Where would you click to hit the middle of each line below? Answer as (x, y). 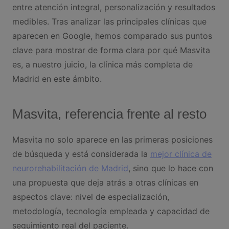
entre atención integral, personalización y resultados (113, 7)
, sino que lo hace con (170, 168)
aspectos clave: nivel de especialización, (90, 197)
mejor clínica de (181, 154)
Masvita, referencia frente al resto (109, 114)
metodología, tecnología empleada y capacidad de (111, 211)
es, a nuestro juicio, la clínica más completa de (102, 64)
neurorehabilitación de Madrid (70, 168)
